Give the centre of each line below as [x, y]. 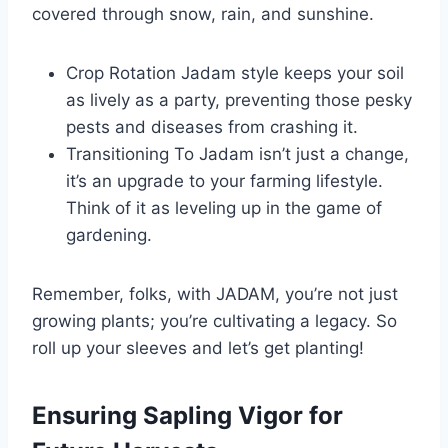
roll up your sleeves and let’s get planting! [198, 348]
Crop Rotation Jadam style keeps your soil [235, 73]
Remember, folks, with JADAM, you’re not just [215, 294]
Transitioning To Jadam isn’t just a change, [237, 154]
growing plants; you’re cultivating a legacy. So [214, 321]
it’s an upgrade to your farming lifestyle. [224, 181]
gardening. [109, 235]
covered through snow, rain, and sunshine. [203, 14]
